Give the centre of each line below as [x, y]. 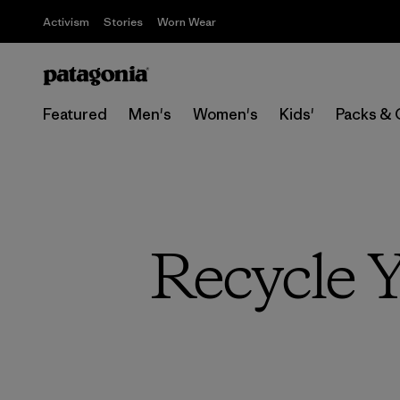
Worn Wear [187, 22]
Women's [225, 114]
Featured [75, 114]
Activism [66, 22]
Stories [123, 22]
